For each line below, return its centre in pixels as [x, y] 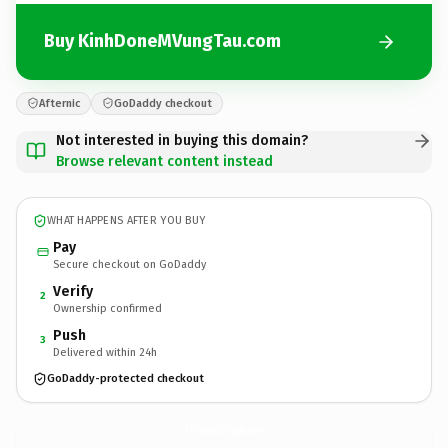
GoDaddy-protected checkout [125, 378]
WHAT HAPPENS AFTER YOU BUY [126, 220]
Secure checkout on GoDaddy [129, 264]
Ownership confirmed [107, 308]
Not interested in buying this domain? [182, 140]
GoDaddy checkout [163, 103]
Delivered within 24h [105, 352]
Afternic [59, 103]
